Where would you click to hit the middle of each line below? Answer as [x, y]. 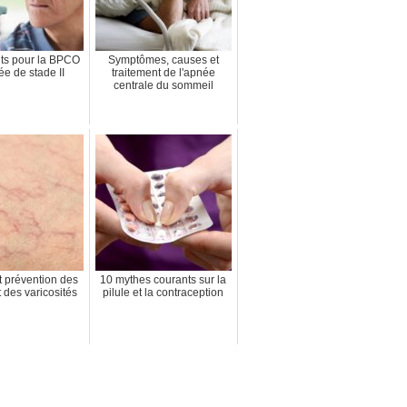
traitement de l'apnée [163, 72]
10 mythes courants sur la [164, 279]
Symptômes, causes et [163, 60]
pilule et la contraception [164, 292]
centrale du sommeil [163, 85]
